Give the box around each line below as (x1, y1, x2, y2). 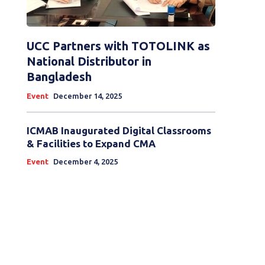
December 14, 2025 (53, 92, 122, 101)
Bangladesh (26, 70, 92, 84)
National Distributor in (26, 54, 151, 69)
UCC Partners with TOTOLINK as (26, 39, 210, 53)
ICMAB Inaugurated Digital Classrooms (26, 125, 211, 137)
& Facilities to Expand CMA (26, 138, 156, 150)
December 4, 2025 (53, 157, 118, 166)
